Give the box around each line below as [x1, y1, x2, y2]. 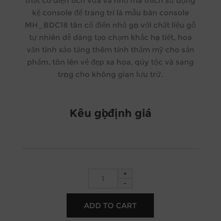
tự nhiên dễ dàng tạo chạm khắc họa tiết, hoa [29, 32, 192, 42]
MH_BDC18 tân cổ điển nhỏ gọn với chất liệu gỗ [25, 20, 196, 30]
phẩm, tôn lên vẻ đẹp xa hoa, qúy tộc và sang [27, 57, 194, 67]
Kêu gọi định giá [69, 106, 151, 120]
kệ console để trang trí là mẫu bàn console [32, 7, 189, 17]
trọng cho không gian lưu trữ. [58, 69, 163, 79]
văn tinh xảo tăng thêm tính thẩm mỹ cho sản [26, 44, 194, 54]
